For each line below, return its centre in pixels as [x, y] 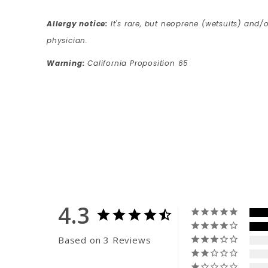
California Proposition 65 [137, 63]
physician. [67, 41]
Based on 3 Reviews [105, 240]
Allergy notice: [77, 24]
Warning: [66, 63]
